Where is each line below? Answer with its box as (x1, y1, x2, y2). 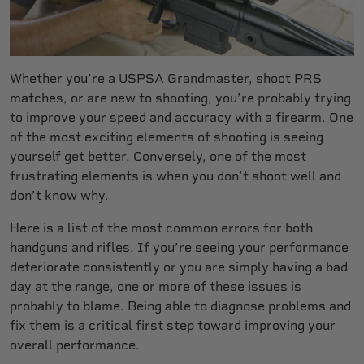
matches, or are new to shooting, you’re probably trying (10, 89, 351, 106)
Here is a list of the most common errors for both (10, 219, 313, 236)
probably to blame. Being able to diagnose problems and (10, 297, 351, 314)
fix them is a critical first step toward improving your (10, 317, 336, 333)
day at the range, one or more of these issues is (10, 278, 301, 294)
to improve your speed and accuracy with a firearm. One (10, 109, 353, 125)
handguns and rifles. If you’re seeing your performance (10, 239, 349, 255)
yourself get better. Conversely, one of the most (10, 148, 306, 164)
